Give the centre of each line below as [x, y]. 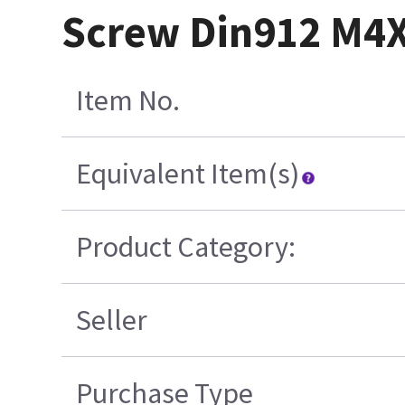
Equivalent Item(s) [188, 174]
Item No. [128, 101]
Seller [112, 320]
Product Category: [186, 247]
